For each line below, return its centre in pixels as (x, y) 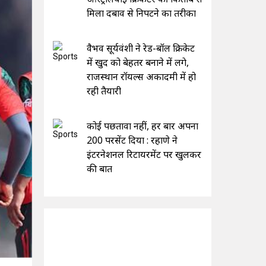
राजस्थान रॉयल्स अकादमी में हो (141, 76)
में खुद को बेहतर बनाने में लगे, (137, 62)
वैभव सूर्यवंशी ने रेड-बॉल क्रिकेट (140, 48)
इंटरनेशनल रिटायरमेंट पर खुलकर (144, 154)
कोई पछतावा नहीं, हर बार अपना (142, 126)
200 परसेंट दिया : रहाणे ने (132, 140)
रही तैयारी (104, 91)
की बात (99, 168)
